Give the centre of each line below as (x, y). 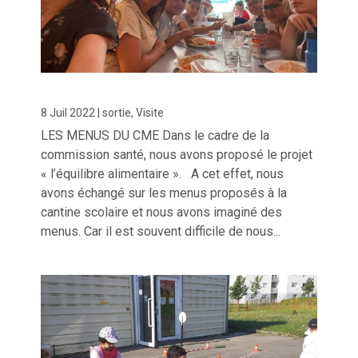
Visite (150, 112)
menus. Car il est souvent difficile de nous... (161, 231)
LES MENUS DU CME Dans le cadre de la (155, 135)
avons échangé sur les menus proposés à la (164, 193)
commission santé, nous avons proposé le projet (177, 154)
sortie (117, 112)
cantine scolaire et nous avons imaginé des (162, 212)
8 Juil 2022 (68, 112)
